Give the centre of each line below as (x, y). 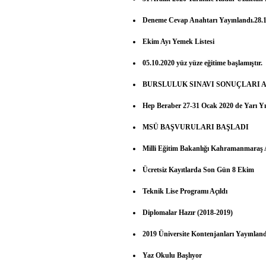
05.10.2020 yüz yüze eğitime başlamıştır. (203, 63)
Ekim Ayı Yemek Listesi (179, 41)
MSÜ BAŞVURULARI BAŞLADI (196, 127)
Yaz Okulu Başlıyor (172, 255)
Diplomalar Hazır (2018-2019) (188, 212)
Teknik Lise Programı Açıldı (185, 191)
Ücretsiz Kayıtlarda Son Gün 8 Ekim (199, 170)
